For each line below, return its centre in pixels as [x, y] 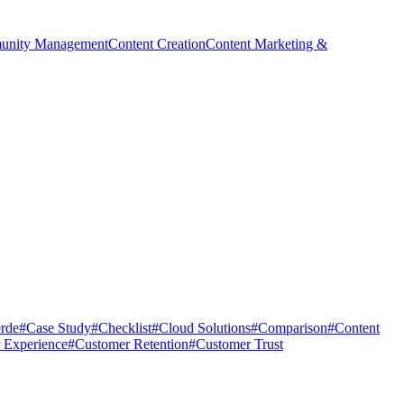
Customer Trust [239, 344]
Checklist [125, 327]
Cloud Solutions [205, 327]
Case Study [59, 327]
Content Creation [157, 43]
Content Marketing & [266, 43]
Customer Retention [132, 344]
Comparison [293, 327]
